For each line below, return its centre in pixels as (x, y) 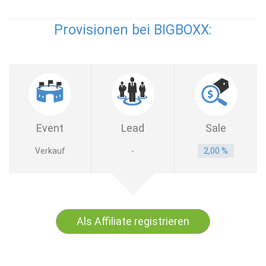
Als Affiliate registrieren (133, 221)
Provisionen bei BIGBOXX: (133, 30)
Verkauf (50, 151)
